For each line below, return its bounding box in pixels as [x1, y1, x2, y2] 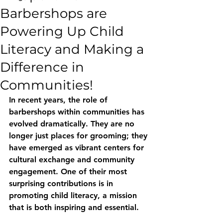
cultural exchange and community [9, 155, 137, 164]
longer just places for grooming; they [9, 131, 150, 140]
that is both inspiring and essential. [9, 203, 139, 212]
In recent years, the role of [9, 95, 110, 105]
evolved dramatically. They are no [9, 119, 137, 128]
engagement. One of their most [9, 167, 129, 176]
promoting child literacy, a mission [9, 191, 139, 200]
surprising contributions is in [9, 179, 115, 188]
